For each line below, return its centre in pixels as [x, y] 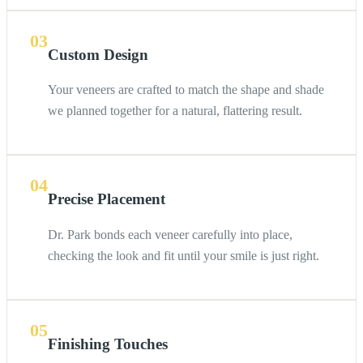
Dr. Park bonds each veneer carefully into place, [170, 234]
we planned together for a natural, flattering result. [175, 111]
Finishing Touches [108, 344]
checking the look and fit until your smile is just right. [184, 255]
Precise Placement [107, 199]
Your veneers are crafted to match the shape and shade [186, 90]
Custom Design [98, 55]
